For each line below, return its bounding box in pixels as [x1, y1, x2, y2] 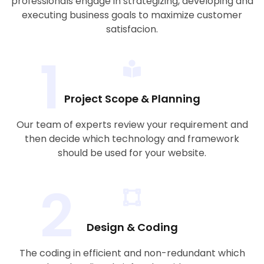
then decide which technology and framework [25, 132, 239, 146]
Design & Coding [86, 220, 178, 235]
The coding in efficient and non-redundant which [19, 246, 245, 260]
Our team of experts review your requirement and [16, 118, 248, 131]
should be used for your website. [58, 146, 206, 160]
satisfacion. [106, 22, 158, 36]
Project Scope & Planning [64, 91, 200, 106]
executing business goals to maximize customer [22, 8, 242, 22]
